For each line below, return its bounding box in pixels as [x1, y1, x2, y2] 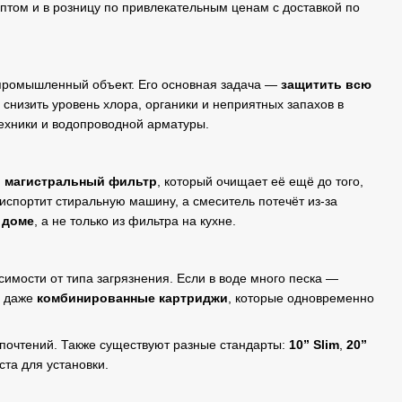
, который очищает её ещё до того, [157, 173, 363, 188]
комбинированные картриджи [37, 290, 228, 305]
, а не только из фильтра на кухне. [34, 213, 236, 228]
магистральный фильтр [4, 173, 157, 188]
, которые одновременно [228, 290, 374, 305]
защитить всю [281, 76, 371, 92]
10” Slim [289, 336, 339, 352]
